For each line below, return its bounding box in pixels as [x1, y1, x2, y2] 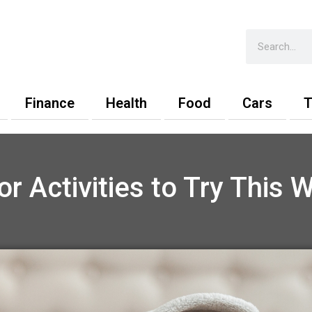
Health [106, 95, 147, 111]
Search [245, 29, 280, 43]
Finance [25, 95, 75, 111]
